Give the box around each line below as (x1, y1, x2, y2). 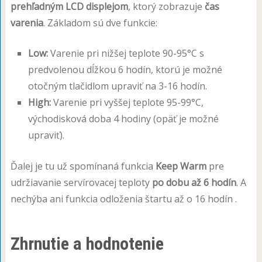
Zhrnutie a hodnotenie (10, 233, 164, 254)
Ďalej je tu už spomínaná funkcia (10, 159, 156, 173)
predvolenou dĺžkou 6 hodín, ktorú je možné (27, 63, 222, 76)
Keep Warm (155, 159, 206, 173)
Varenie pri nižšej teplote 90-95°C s (47, 46, 204, 60)
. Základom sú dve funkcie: (43, 16, 157, 29)
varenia (10, 16, 43, 29)
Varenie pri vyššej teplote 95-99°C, (50, 95, 204, 109)
